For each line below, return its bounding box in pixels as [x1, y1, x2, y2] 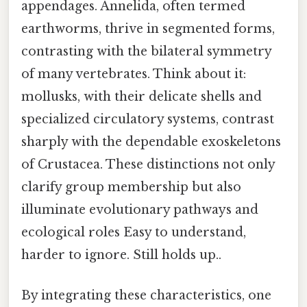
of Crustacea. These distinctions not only [21, 156, 275, 172]
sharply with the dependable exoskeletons [21, 134, 281, 149]
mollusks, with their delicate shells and [21, 88, 262, 104]
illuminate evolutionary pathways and [21, 201, 258, 217]
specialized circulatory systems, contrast [21, 111, 274, 127]
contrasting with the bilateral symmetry [21, 43, 271, 59]
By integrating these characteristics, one [21, 288, 271, 304]
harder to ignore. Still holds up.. [21, 247, 221, 262]
